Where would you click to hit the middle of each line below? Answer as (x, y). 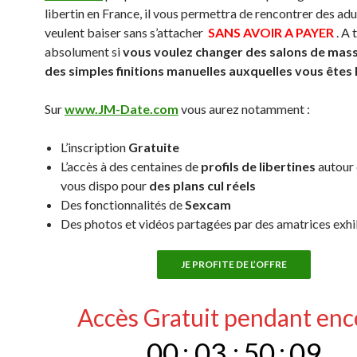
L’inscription (94, 147)
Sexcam (208, 204)
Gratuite (154, 147)
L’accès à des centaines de (131, 166)
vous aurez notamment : (244, 109)
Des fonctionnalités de (123, 204)
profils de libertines (258, 166)
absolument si (84, 51)
